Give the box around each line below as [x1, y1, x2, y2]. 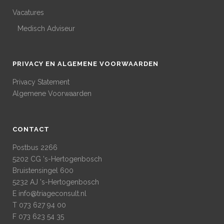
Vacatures [12, 8, 44, 17]
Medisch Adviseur [17, 24, 75, 33]
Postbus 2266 [12, 143, 57, 152]
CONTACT [12, 125, 49, 133]
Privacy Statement [12, 78, 69, 86]
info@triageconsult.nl [18, 189, 86, 198]
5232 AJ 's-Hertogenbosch [12, 178, 99, 186]
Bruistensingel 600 [12, 166, 73, 175]
